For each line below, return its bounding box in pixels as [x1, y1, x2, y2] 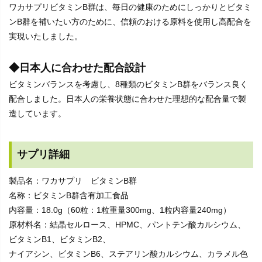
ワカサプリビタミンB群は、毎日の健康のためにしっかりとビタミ [9, 2, 251, 12]
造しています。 [9, 109, 66, 119]
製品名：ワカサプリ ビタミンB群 [9, 176, 137, 186]
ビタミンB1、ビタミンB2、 [9, 235, 111, 244]
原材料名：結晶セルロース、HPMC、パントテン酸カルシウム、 [9, 220, 246, 230]
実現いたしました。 [9, 32, 82, 42]
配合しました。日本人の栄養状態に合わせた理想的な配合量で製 [9, 94, 246, 104]
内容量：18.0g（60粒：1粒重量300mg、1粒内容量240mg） [9, 205, 231, 215]
